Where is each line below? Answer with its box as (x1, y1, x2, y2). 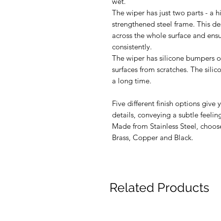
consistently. (112, 41, 152, 51)
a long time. (112, 75, 151, 85)
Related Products (110, 180, 209, 195)
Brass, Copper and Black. (112, 132, 193, 142)
